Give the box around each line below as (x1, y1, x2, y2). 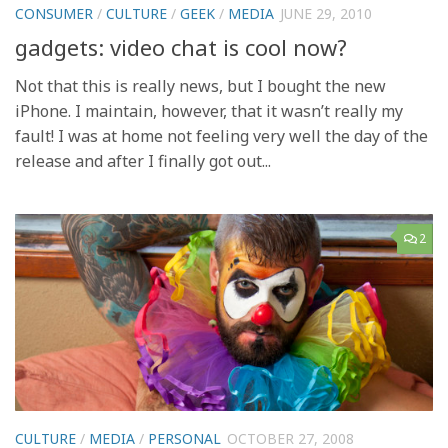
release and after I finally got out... (15, 149, 271, 172)
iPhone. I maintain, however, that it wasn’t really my (15, 99, 403, 122)
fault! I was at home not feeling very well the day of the (15, 124, 428, 147)
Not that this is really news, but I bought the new (15, 74, 386, 97)
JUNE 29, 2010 (280, 4, 372, 24)
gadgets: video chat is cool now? (15, 31, 347, 62)
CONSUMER (15, 4, 93, 24)
